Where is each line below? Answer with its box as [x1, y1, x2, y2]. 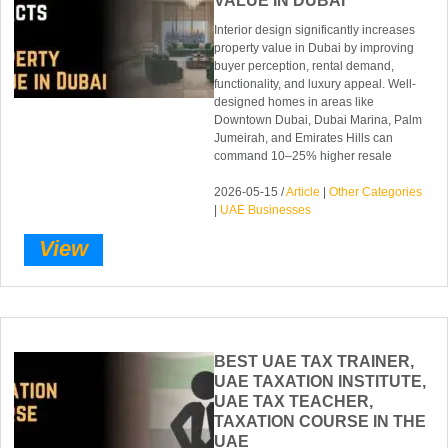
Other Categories [329, 185, 423, 200]
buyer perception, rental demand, [214, 59, 395, 74]
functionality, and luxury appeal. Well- [214, 77, 417, 92]
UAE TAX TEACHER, [214, 392, 374, 410]
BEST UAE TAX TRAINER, [214, 352, 415, 370]
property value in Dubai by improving [214, 41, 415, 56]
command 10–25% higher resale [214, 149, 393, 164]
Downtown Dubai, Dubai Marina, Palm [214, 113, 423, 128]
